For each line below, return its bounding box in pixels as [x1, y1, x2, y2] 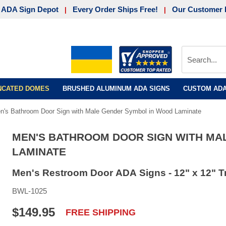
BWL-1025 [12, 187, 47, 195]
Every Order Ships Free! [73, 5, 158, 14]
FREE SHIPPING [65, 207, 136, 217]
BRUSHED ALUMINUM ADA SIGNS [62, 85, 170, 92]
